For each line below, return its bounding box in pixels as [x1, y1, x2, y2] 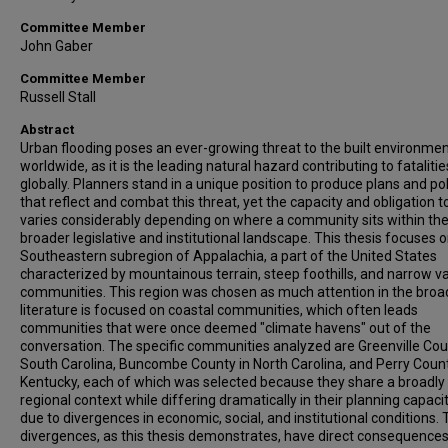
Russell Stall [20, 89, 96, 105]
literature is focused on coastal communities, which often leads [20, 302, 418, 318]
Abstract [20, 122, 74, 137]
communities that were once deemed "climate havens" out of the [20, 320, 431, 336]
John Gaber [20, 38, 93, 54]
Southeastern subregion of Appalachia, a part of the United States [20, 248, 437, 264]
